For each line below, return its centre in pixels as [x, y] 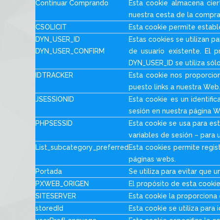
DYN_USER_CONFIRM [70, 51]
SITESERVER [56, 196]
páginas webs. [152, 159]
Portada [49, 171]
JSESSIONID [55, 99]
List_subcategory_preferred [82, 147]
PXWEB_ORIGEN [62, 184]
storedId [49, 208]
